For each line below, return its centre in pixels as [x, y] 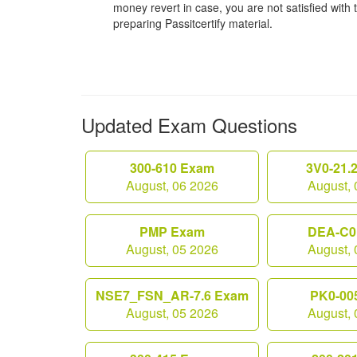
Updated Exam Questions [189, 125]
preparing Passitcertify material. [193, 23]
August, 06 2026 [172, 185]
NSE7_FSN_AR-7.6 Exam [172, 295]
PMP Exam [172, 231]
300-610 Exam [172, 168]
